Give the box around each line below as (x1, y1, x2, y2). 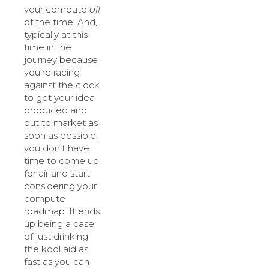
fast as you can (24, 256, 89, 268)
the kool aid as (24, 243, 88, 255)
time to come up (24, 155, 99, 167)
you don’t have (24, 142, 89, 154)
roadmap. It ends (24, 205, 100, 217)
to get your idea (24, 92, 95, 104)
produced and (24, 104, 87, 116)
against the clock (24, 79, 100, 91)
